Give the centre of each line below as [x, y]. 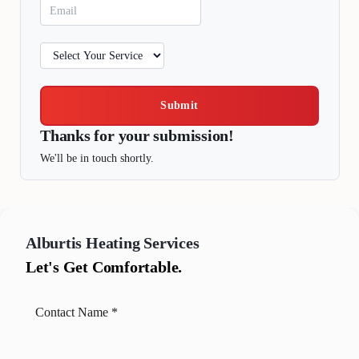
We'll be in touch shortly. [97, 158]
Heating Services [143, 243]
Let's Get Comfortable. [104, 266]
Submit [179, 106]
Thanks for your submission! [137, 136]
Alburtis [54, 243]
